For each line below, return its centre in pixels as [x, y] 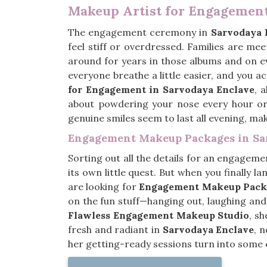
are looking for [104, 187]
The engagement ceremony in [139, 32]
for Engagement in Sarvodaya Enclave [162, 89]
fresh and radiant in [115, 229]
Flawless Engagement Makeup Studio [159, 215]
